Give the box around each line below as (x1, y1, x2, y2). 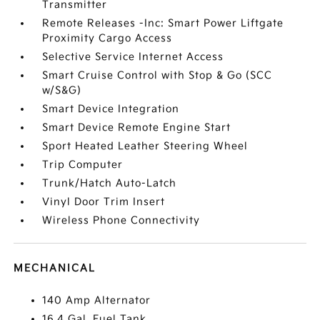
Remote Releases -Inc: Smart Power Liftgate (42, 17, 284, 29)
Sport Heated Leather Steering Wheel (42, 140, 249, 152)
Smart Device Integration (42, 103, 180, 115)
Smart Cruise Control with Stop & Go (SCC (42, 69, 273, 81)
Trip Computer (42, 159, 124, 171)
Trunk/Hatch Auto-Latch (42, 177, 177, 189)
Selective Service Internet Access (42, 51, 224, 63)
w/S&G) (42, 84, 82, 96)
